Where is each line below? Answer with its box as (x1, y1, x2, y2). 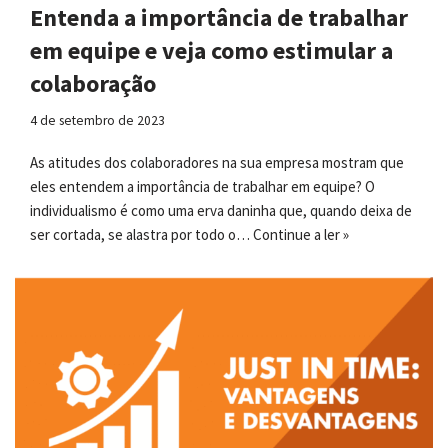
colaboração (30, 68, 156, 100)
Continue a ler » (253, 225, 349, 245)
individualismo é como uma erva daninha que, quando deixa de (30, 201, 412, 221)
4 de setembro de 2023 (30, 112, 165, 130)
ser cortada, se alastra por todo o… (30, 225, 253, 245)
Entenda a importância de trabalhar (30, 2, 408, 34)
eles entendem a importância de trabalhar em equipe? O (30, 177, 375, 197)
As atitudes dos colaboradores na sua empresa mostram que (30, 153, 404, 173)
